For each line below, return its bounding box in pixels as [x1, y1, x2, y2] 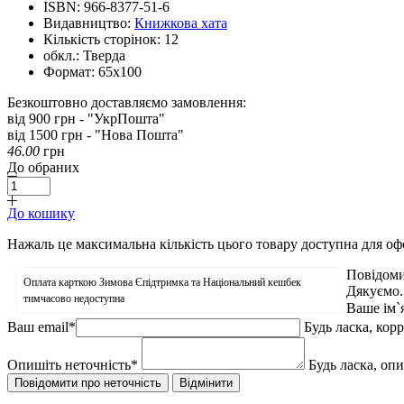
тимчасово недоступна [23, 291, 124, 305]
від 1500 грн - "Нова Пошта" [7, 126, 184, 142]
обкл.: [43, 47, 79, 63]
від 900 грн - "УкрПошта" [7, 110, 165, 126]
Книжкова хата [134, 14, 227, 31]
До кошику [7, 205, 75, 221]
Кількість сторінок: [43, 31, 161, 47]
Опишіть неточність [7, 356, 131, 372]
